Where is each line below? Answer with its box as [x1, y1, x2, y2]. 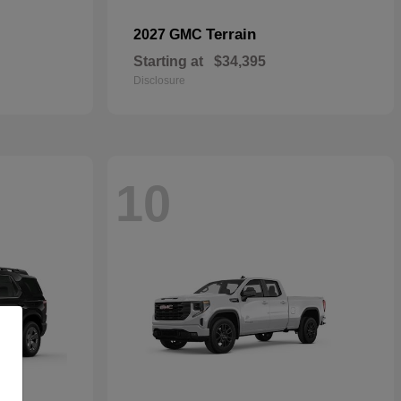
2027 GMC [133, 27, 206, 42]
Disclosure [133, 74, 185, 87]
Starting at [133, 54, 203, 69]
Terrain [206, 26, 256, 43]
